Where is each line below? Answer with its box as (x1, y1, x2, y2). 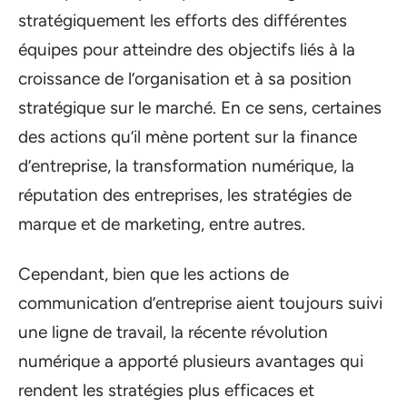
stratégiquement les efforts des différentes (18, 10, 347, 31)
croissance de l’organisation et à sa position (18, 68, 352, 89)
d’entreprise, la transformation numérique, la (18, 155, 354, 176)
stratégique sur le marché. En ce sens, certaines (18, 97, 382, 118)
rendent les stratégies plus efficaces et (18, 379, 314, 401)
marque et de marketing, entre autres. (18, 213, 305, 234)
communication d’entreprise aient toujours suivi (18, 292, 382, 313)
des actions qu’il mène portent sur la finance (18, 126, 357, 147)
